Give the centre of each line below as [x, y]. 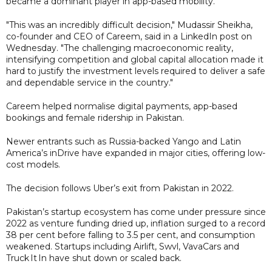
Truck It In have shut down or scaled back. [94, 258]
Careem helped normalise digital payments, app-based [122, 106]
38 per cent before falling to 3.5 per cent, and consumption [131, 235]
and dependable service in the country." [90, 82]
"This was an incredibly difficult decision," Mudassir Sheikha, [129, 25]
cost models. [33, 164]
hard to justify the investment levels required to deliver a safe [136, 71]
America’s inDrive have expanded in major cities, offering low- [136, 153]
